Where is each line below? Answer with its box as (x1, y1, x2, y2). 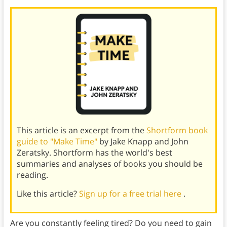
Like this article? (16, 188, 79, 200)
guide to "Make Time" (16, 136, 99, 147)
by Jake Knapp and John (99, 136, 188, 147)
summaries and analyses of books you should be (16, 158, 203, 170)
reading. (16, 169, 48, 181)
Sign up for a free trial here (79, 188, 183, 200)
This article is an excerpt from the (16, 125, 146, 136)
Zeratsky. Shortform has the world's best (16, 147, 172, 159)
